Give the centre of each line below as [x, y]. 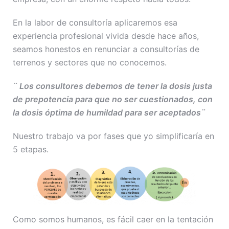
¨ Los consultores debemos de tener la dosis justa [112, 86]
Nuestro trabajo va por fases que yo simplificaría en [113, 136]
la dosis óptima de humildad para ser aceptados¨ [109, 112]
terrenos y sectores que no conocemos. [90, 62]
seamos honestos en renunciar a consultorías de [106, 49]
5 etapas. [31, 149]
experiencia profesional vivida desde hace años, [106, 36]
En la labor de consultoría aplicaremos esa [95, 22]
